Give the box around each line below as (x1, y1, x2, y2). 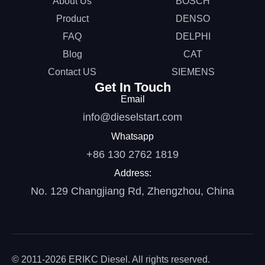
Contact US (48, 67, 96, 77)
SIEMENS (171, 67, 215, 77)
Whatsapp (111, 131, 154, 141)
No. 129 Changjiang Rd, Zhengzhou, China (31, 185, 234, 198)
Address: (114, 168, 151, 179)
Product (56, 14, 89, 24)
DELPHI (175, 31, 211, 42)
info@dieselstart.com (83, 111, 182, 124)
